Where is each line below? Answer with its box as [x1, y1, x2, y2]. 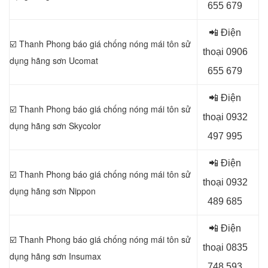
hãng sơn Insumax [29, 250, 101, 262]
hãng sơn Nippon [29, 185, 96, 197]
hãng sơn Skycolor [29, 120, 101, 132]
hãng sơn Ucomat [29, 54, 98, 66]
